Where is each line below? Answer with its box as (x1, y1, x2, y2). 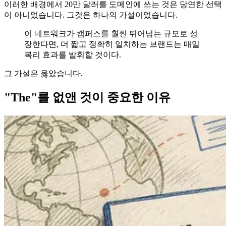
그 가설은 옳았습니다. (4, 69, 83, 78)
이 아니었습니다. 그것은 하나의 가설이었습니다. (4, 10, 178, 19)
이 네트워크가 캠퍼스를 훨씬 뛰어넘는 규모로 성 (24, 29, 198, 38)
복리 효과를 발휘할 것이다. (24, 50, 121, 59)
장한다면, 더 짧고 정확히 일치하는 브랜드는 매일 (24, 39, 200, 48)
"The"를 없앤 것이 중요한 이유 (4, 90, 171, 104)
